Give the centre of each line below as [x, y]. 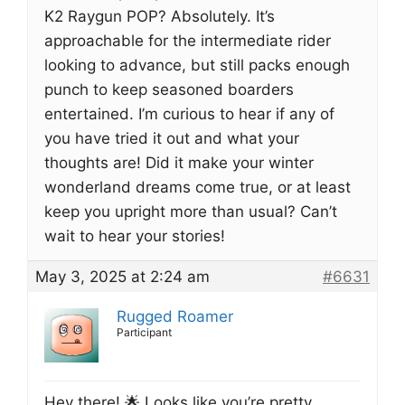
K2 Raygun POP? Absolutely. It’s [160, 16]
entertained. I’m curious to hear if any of [189, 114]
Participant [144, 332]
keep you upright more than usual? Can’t [191, 212]
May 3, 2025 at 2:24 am [122, 277]
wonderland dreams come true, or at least [198, 187]
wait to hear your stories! [135, 236]
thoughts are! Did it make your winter [179, 163]
